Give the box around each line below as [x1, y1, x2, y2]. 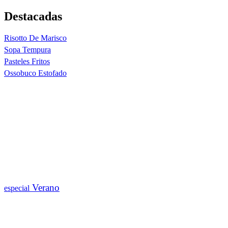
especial [4, 183, 30, 192]
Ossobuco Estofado [4, 68, 67, 77]
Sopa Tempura [4, 45, 51, 54]
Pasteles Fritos [4, 56, 50, 66]
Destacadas [4, 9, 62, 23]
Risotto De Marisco [4, 33, 67, 42]
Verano [30, 182, 60, 193]
